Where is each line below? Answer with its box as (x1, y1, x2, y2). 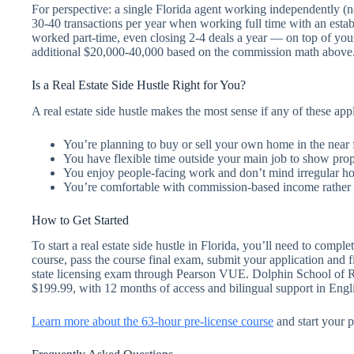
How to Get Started (32, 213, 129, 227)
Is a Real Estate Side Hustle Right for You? (32, 77, 246, 92)
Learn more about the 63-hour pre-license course (32, 314, 273, 329)
